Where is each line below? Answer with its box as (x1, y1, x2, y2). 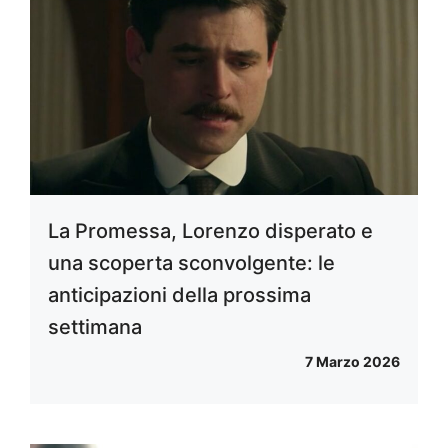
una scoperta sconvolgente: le (48, 251, 335, 276)
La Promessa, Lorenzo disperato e (48, 219, 373, 244)
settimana (48, 315, 142, 340)
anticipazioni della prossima (48, 283, 311, 308)
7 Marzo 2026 (305, 353, 400, 371)
